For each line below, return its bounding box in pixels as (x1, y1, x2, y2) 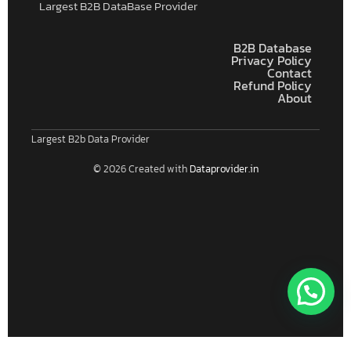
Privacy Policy (231, 51, 312, 71)
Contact (267, 63, 312, 83)
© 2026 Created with (92, 161, 190, 176)
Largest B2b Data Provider (31, 132, 150, 147)
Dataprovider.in (189, 161, 259, 176)
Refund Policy (233, 76, 312, 96)
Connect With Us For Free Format (66, 283, 264, 299)
